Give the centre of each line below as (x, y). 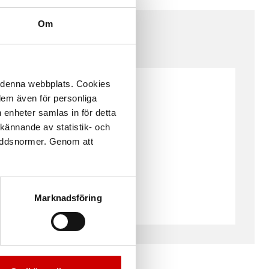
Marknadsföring (68, 198)
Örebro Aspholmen (54, 153)
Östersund (36, 177)
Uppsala (30, 103)
